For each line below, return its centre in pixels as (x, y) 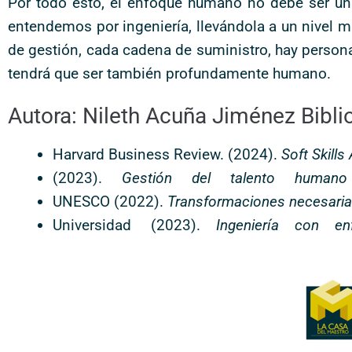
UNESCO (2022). (110, 202)
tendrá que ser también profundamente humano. (169, 73)
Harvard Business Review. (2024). (167, 154)
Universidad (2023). (134, 225)
